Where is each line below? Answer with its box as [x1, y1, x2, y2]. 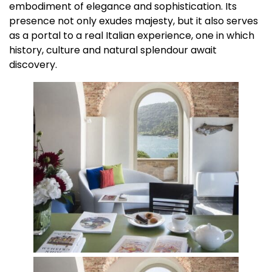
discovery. [9, 58, 57, 72]
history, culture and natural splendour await [9, 43, 217, 58]
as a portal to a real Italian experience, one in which [9, 29, 254, 43]
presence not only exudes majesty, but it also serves [9, 14, 258, 29]
